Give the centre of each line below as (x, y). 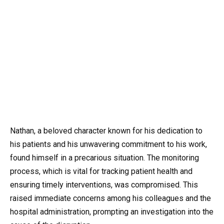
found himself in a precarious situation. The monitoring (104, 158)
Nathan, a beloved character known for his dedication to (106, 131)
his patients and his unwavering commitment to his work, (108, 144)
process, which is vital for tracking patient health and (101, 171)
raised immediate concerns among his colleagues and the (110, 198)
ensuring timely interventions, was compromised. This (104, 185)
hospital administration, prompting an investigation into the (112, 212)
